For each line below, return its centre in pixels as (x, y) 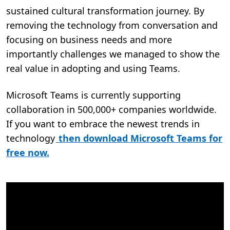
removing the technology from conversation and (112, 25)
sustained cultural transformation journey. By (105, 11)
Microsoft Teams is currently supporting (93, 95)
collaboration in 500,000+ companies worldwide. (111, 109)
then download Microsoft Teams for (139, 138)
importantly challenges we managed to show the (113, 54)
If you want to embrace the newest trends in (103, 123)
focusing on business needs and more (89, 39)
